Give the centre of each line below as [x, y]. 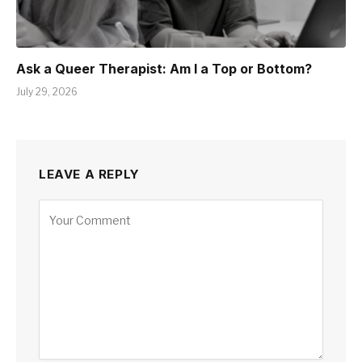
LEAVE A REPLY [89, 175]
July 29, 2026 [47, 92]
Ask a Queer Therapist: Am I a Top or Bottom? [164, 69]
